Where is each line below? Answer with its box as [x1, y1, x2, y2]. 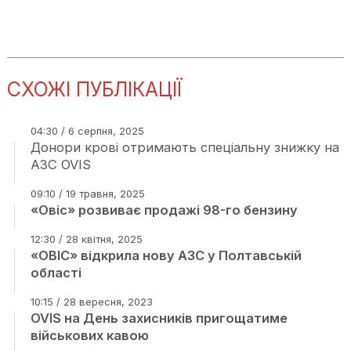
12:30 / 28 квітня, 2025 [30, 233, 143, 245]
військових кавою [30, 327, 149, 343]
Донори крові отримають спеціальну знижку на [30, 139, 339, 155]
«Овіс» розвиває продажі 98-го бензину [30, 202, 298, 218]
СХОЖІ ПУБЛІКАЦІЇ [6, 78, 182, 101]
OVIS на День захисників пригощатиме [30, 310, 288, 326]
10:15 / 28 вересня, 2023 [30, 295, 153, 308]
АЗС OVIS [30, 157, 91, 172]
